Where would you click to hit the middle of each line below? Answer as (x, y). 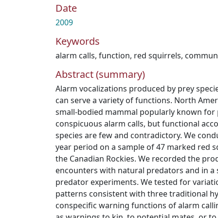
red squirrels (157, 55)
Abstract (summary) (100, 74)
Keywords (78, 41)
